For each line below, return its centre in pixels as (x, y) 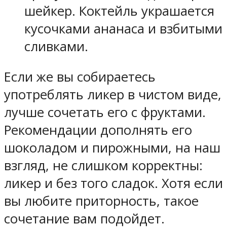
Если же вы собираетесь (80, 77)
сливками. (56, 46)
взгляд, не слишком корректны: (103, 166)
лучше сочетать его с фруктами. (105, 112)
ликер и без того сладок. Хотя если (113, 183)
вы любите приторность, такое (101, 201)
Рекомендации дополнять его (98, 130)
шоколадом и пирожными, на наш (112, 148)
